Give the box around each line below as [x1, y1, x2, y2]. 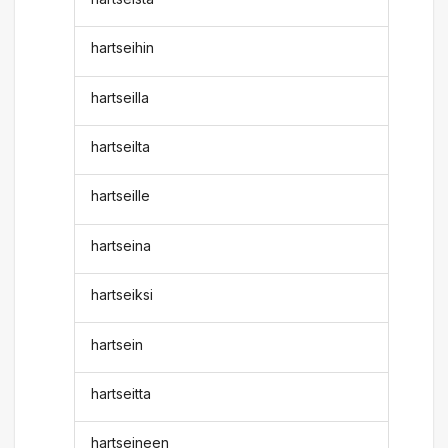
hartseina [91, 236, 152, 254]
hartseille [91, 187, 151, 205]
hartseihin [91, 39, 155, 57]
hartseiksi [91, 286, 154, 304]
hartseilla [91, 88, 150, 106]
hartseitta [91, 384, 152, 402]
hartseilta [91, 138, 151, 156]
